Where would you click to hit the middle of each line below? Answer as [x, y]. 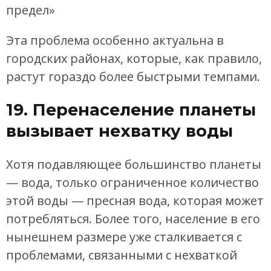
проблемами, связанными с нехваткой [122, 255]
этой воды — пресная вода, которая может [135, 200]
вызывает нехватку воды [119, 131]
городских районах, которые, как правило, [134, 58]
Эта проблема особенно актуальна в [115, 40]
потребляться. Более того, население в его [133, 218]
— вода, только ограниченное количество [132, 182]
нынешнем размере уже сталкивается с [124, 237]
